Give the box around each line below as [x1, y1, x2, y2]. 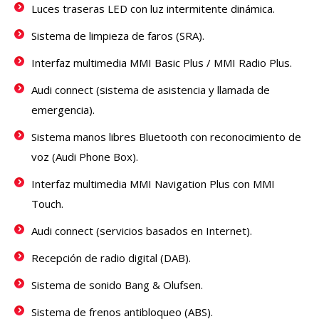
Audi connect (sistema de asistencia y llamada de [31, 83, 270, 98]
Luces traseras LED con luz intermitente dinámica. [31, 1, 275, 16]
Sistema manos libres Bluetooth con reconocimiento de [31, 130, 301, 145]
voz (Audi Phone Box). [31, 150, 138, 164]
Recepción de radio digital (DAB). [31, 251, 191, 266]
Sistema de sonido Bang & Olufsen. [31, 278, 203, 293]
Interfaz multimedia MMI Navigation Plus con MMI [31, 177, 275, 192]
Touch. [31, 197, 63, 211]
